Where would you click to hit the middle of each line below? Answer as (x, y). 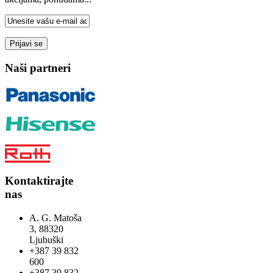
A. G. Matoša (55, 218)
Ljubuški (46, 239)
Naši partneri (38, 68)
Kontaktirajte (39, 181)
